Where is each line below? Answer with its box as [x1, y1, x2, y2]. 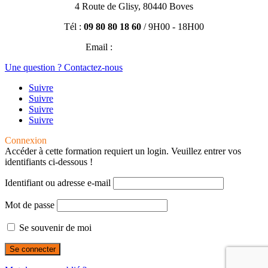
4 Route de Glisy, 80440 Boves [75, 1, 193, 12]
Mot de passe [5, 200, 54, 211]
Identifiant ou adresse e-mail [5, 178, 111, 188]
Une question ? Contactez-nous [5, 62, 123, 73]
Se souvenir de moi [17, 223, 92, 233]
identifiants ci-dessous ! [5, 157, 93, 167]
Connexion [5, 135, 47, 146]
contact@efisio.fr [114, 42, 183, 53]
